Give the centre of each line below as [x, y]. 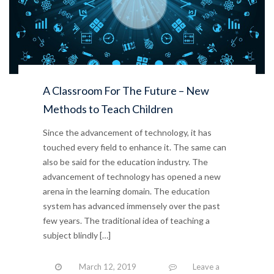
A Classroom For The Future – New [126, 90]
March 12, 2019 [108, 266]
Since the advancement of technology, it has [127, 132]
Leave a [206, 266]
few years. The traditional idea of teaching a [126, 220]
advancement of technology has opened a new [132, 176]
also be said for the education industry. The [125, 161]
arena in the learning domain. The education [126, 191]
